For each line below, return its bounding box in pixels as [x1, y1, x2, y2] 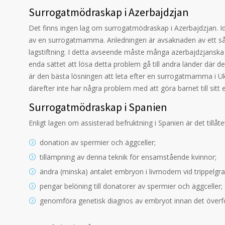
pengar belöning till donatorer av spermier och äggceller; [40, 181, 222, 191]
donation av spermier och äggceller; [40, 138, 156, 147]
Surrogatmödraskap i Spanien [29, 100, 167, 114]
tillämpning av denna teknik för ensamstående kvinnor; [40, 152, 216, 162]
